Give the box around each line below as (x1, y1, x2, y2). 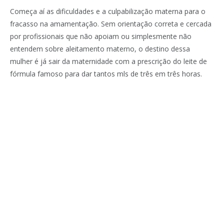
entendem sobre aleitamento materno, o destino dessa (10, 43, 190, 53)
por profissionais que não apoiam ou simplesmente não (10, 31, 191, 41)
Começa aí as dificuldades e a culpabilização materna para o (10, 6, 205, 16)
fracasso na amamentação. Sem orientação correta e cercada (10, 18, 211, 28)
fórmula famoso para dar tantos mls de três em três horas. (10, 68, 202, 78)
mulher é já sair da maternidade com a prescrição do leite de (10, 56, 207, 66)
